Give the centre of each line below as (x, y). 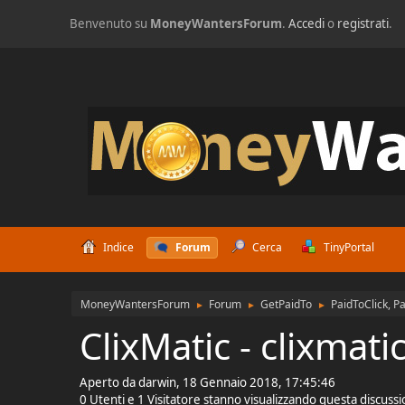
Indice (118, 247)
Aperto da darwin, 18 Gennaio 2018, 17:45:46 (208, 382)
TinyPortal (348, 247)
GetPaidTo (287, 304)
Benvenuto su (110, 24)
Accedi (307, 24)
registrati (363, 24)
